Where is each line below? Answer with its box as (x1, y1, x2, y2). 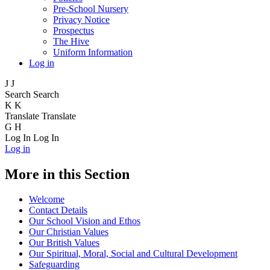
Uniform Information (53, 46, 133, 57)
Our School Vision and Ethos (29, 216, 140, 227)
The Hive (53, 36, 89, 46)
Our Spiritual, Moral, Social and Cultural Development (29, 248, 237, 259)
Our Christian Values (29, 227, 108, 237)
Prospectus (53, 25, 94, 36)
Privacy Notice (53, 14, 110, 25)
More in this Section (5, 166, 130, 182)
